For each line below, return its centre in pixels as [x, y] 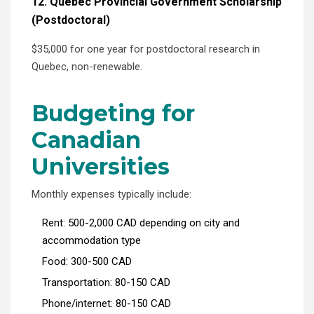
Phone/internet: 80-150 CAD [107, 303]
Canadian [86, 139]
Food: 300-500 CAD [87, 261]
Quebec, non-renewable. [87, 66]
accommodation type [91, 240]
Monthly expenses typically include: [111, 194]
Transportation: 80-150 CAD [106, 282]
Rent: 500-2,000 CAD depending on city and [141, 223]
